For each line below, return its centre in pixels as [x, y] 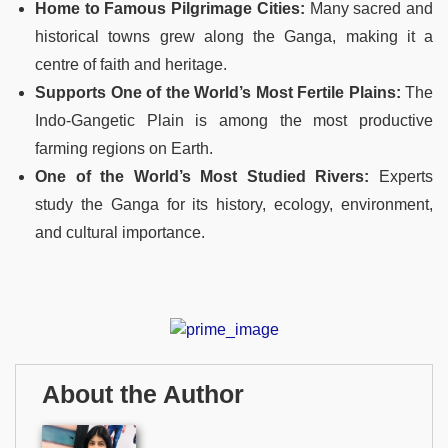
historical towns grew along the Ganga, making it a [234, 37]
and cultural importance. [120, 233]
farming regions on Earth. [124, 149]
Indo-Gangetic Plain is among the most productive [234, 121]
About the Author [143, 394]
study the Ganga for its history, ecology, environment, [234, 205]
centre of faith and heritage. [131, 65]
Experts [406, 177]
